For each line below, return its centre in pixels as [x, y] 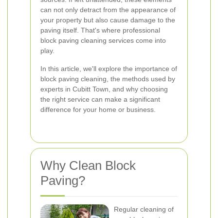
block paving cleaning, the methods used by [108, 79]
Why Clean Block [88, 165]
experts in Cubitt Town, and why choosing [104, 89]
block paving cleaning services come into [103, 40]
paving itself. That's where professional [100, 30]
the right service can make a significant [100, 99]
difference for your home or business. [98, 109]
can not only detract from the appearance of [108, 10]
